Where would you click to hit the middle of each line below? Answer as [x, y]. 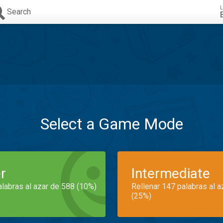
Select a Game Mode [111, 124]
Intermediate [171, 173]
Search [19, 12]
